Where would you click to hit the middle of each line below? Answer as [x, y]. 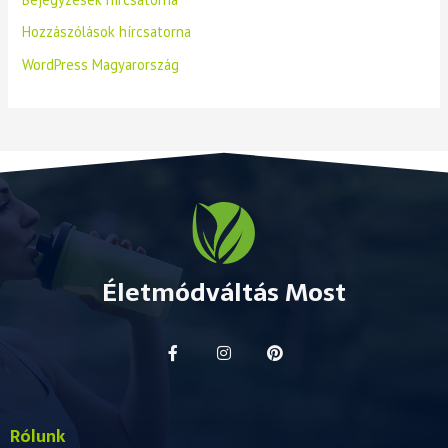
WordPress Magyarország [101, 64]
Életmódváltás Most [224, 292]
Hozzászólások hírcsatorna [107, 32]
